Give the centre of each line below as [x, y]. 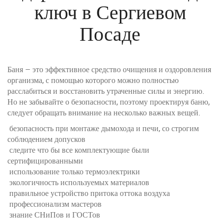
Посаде [110, 33]
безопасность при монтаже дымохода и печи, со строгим [103, 128]
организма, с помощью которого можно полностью [93, 80]
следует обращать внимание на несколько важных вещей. [104, 112]
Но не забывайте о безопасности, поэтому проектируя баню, [109, 102]
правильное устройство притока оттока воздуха [89, 193]
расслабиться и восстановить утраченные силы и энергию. [106, 91]
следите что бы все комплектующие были [78, 150]
